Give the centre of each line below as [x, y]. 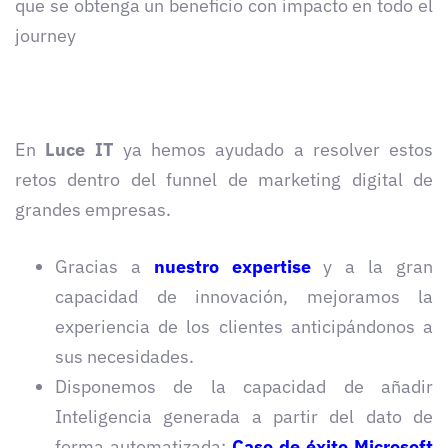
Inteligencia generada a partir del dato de [244, 417]
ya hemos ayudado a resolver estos [273, 150]
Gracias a [98, 267]
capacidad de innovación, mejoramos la [244, 297]
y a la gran [378, 267]
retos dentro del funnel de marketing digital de [224, 180]
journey [45, 36]
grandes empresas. [95, 210]
